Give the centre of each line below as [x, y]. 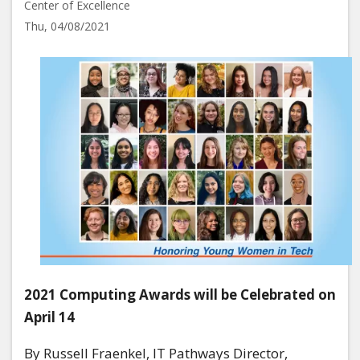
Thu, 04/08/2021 [67, 27]
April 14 [49, 317]
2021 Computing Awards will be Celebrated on [180, 295]
